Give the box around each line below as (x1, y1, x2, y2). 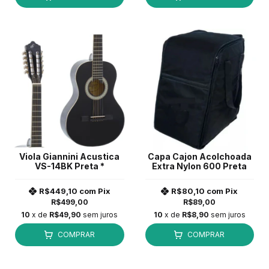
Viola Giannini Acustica (19, 151, 120, 162)
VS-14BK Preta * (34, 160, 104, 171)
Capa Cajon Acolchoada (147, 151, 252, 162)
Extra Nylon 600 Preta (152, 160, 247, 171)
